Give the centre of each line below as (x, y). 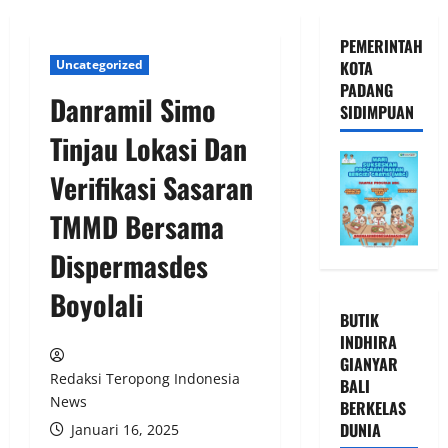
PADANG (366, 90)
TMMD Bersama (137, 227)
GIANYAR (368, 364)
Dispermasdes (129, 266)
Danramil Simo (133, 110)
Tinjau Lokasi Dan (148, 149)
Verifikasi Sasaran (151, 188)
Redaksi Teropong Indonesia (145, 379)
